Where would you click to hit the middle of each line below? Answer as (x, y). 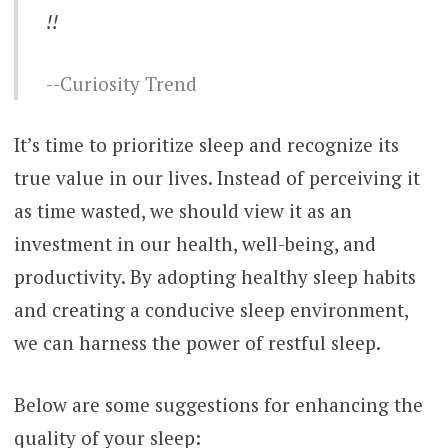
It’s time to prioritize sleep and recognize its (206, 145)
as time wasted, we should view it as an (182, 211)
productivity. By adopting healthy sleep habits (214, 277)
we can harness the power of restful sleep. (197, 343)
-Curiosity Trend (125, 83)
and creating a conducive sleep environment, (210, 310)
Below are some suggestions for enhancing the (218, 404)
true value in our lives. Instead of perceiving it (216, 178)
